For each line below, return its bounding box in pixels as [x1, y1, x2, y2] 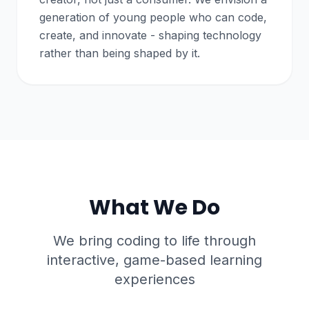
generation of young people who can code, [39, 10, 267, 24]
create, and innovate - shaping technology [39, 28, 261, 42]
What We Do [89, 193, 220, 222]
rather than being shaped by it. [39, 46, 200, 60]
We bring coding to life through [53, 232, 256, 249]
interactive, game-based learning [47, 252, 262, 268]
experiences [114, 271, 195, 288]
